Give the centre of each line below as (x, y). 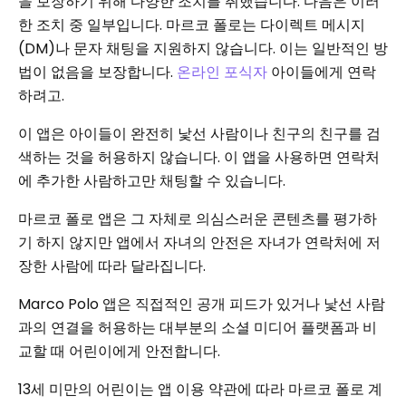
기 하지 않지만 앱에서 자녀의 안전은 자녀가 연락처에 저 (199, 243)
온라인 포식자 (222, 72)
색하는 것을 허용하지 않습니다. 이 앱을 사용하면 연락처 (199, 158)
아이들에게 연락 (322, 72)
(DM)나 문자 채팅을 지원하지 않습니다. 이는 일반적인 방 (203, 49)
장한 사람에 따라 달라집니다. (112, 266)
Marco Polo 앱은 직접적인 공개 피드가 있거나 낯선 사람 (202, 304)
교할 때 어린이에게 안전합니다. (119, 352)
